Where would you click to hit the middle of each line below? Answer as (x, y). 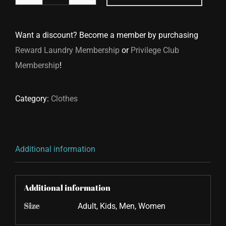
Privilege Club (155, 50)
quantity (70, 43)
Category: (33, 98)
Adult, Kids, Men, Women (121, 206)
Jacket (67, 13)
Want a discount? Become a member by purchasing (107, 35)
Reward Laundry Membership (67, 50)
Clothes (64, 98)
